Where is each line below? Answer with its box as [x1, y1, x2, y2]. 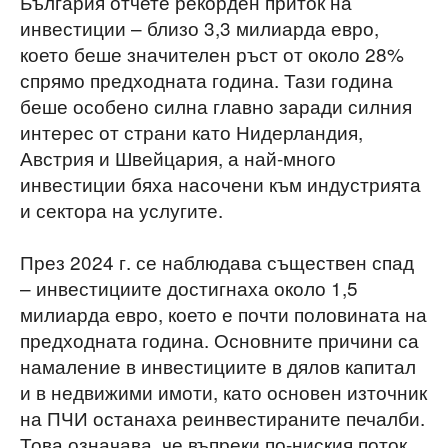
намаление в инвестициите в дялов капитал [20, 352, 416, 379]
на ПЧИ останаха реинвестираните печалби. [20, 404, 425, 431]
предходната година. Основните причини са [20, 326, 419, 353]
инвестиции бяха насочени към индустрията [20, 170, 421, 197]
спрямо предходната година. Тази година [20, 66, 393, 93]
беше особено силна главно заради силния [20, 92, 412, 119]
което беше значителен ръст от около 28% [20, 40, 404, 67]
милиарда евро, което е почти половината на [20, 300, 427, 327]
